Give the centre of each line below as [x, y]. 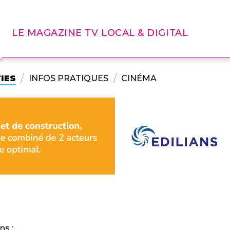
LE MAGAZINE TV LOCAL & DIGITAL [100, 33]
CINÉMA [139, 78]
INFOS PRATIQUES [68, 78]
